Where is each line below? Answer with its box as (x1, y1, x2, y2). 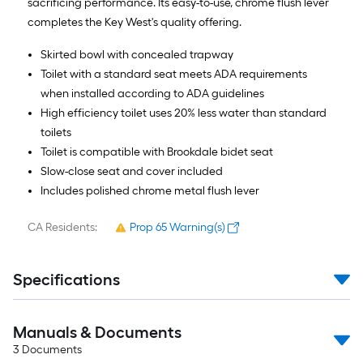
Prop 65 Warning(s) (130, 220, 225, 234)
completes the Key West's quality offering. (28, 15, 241, 29)
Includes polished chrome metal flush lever (41, 184, 259, 198)
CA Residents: (28, 220, 97, 234)
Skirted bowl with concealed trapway (41, 48, 233, 62)
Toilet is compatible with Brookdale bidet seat (41, 145, 273, 159)
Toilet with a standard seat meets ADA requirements (41, 67, 307, 81)
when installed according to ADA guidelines (41, 87, 264, 100)
